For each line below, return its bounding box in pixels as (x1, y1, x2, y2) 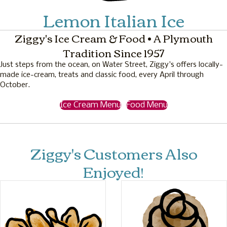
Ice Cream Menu (59, 100, 121, 110)
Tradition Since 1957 (63, 43, 164, 63)
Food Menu (126, 100, 168, 110)
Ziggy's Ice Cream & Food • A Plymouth (14, 28, 213, 48)
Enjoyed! (83, 157, 144, 185)
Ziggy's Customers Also (30, 139, 197, 167)
